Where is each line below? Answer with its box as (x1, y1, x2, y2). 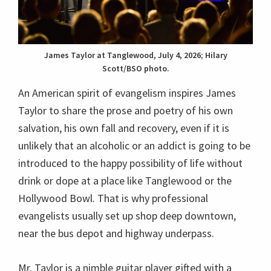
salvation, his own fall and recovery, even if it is (18, 120, 229, 135)
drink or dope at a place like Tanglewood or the (18, 173, 232, 188)
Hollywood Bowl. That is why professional (18, 191, 208, 205)
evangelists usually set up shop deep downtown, (18, 208, 236, 223)
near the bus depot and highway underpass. (18, 226, 214, 240)
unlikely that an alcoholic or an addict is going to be (18, 138, 250, 152)
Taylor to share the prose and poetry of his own (18, 103, 233, 117)
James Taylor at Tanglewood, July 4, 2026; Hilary (44, 49, 227, 60)
